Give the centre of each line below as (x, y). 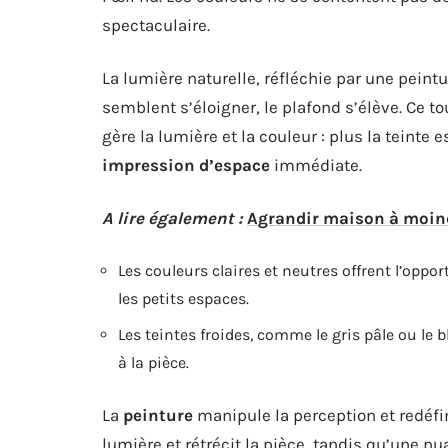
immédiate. (316, 165)
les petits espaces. (183, 298)
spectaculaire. (156, 25)
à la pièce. (153, 362)
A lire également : (172, 218)
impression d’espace (186, 165)
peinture (158, 415)
